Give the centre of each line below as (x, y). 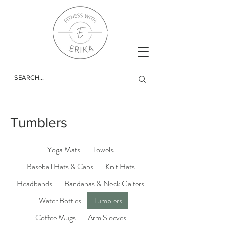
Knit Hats (120, 166)
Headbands (34, 184)
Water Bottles (60, 201)
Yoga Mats (64, 149)
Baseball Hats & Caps (60, 166)
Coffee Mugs (55, 218)
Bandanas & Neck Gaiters (104, 184)
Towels (103, 149)
